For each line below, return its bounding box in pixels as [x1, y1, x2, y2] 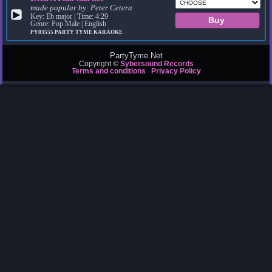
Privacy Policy [151, 67, 201, 75]
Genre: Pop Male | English [30, 20, 107, 28]
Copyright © [78, 60, 120, 68]
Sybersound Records [120, 60, 194, 68]
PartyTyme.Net [109, 51, 163, 61]
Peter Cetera [90, 4, 133, 13]
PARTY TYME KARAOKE [55, 29, 123, 36]
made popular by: [30, 4, 91, 13]
